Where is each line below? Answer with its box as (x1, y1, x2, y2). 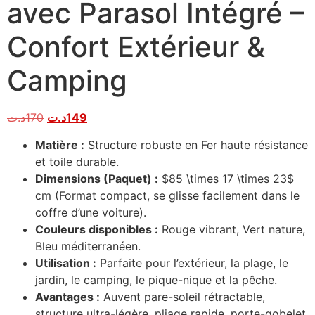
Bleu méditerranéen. (35, 238, 141, 253)
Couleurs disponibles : (35, 221, 158, 236)
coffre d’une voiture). (35, 205, 146, 219)
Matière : (35, 137, 84, 152)
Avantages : (35, 289, 100, 304)
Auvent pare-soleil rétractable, (100, 289, 265, 304)
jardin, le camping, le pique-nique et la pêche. (35, 272, 277, 287)
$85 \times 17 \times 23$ (162, 171, 294, 186)
